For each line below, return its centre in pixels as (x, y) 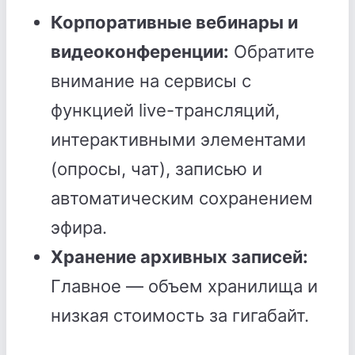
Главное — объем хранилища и (184, 286)
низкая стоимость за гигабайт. (180, 315)
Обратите (272, 52)
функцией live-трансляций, (165, 110)
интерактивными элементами (178, 139)
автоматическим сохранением (182, 198)
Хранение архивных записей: (179, 257)
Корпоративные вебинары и (174, 22)
